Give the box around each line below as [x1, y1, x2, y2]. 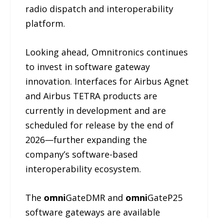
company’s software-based [25, 148, 138, 160]
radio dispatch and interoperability [25, 2, 174, 15]
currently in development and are [25, 104, 166, 116]
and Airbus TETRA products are [25, 90, 158, 102]
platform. [25, 17, 66, 29]
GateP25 [147, 191, 183, 203]
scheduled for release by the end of [25, 119, 174, 131]
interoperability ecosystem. [25, 163, 142, 175]
